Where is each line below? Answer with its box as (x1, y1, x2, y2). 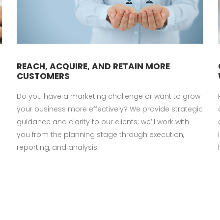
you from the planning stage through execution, (17, 129, 184, 139)
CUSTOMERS (17, 70, 70, 82)
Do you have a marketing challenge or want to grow (17, 91, 200, 101)
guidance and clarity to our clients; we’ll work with (17, 116, 189, 127)
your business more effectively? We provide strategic (17, 104, 203, 114)
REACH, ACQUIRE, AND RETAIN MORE (17, 60, 170, 72)
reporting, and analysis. (17, 142, 99, 152)
